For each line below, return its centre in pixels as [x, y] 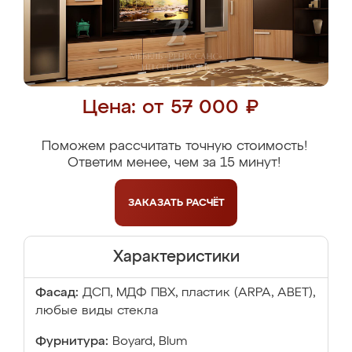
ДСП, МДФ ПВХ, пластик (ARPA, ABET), [199, 293]
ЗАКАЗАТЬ [157, 203]
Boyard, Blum [150, 342]
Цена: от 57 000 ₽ [170, 108]
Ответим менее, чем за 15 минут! [174, 163]
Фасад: [57, 293]
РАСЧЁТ [205, 203]
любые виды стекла [97, 311]
